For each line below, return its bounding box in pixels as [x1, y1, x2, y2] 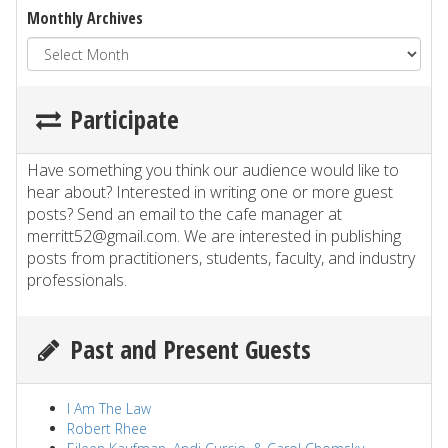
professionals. [27, 269, 127, 291]
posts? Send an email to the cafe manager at [27, 203, 342, 225]
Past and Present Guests [70, 332, 312, 366]
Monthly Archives [27, 7, 143, 29]
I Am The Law [67, 399, 151, 418]
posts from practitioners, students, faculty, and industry [27, 247, 415, 269]
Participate [70, 102, 180, 136]
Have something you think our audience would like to [27, 159, 399, 181]
